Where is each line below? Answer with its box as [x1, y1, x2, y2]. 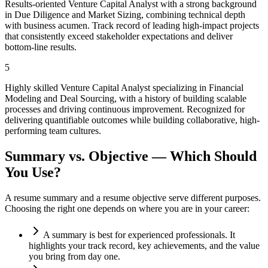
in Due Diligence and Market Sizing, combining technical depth [5, 9, 245, 20]
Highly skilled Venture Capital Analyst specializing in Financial [5, 82, 243, 93]
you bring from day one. [29, 251, 120, 261]
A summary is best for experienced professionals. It [43, 229, 235, 240]
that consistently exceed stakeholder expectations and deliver [5, 31, 233, 41]
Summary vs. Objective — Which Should [5, 148, 257, 164]
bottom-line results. [5, 41, 77, 52]
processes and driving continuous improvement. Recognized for [5, 103, 245, 114]
